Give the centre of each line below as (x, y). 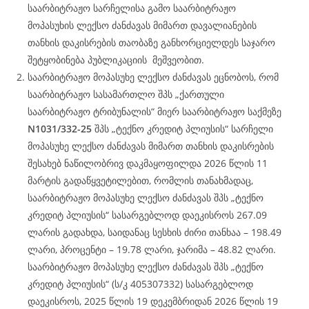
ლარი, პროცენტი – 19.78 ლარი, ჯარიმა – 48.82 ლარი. (152, 249)
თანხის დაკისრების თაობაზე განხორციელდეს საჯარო (151, 42)
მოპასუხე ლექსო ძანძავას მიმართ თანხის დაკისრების (151, 146)
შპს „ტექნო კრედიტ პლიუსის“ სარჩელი (182, 129)
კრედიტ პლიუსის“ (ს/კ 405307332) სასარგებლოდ (140, 284)
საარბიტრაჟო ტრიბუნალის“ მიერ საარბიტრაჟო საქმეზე (154, 111)
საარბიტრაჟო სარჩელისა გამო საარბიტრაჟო (132, 8)
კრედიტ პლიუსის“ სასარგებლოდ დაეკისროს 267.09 (147, 215)
